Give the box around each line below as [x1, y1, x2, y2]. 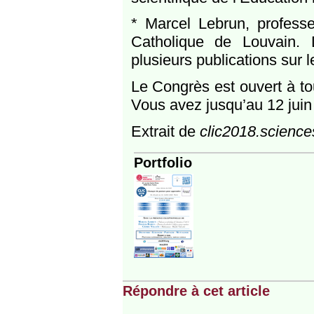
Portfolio [134, 154, 193, 170]
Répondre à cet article [122, 282, 270, 299]
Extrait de [130, 122, 200, 140]
